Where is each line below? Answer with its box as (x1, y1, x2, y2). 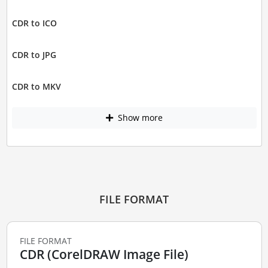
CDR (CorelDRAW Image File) (19, 245, 188, 263)
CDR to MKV (11, 81, 61, 92)
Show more (115, 112, 163, 124)
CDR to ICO (11, 17, 57, 29)
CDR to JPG (11, 49, 56, 60)
